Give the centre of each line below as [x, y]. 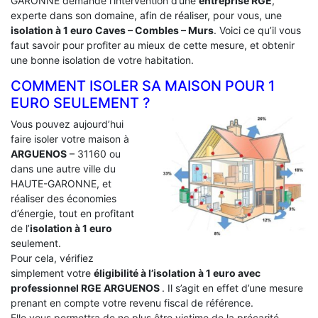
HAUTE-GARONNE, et [61, 184]
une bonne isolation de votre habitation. [102, 60]
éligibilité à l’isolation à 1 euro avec [177, 273]
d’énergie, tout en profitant [72, 214]
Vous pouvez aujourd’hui [67, 124]
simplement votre [52, 273]
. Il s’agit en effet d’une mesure [232, 288]
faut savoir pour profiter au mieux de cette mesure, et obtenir [153, 45]
